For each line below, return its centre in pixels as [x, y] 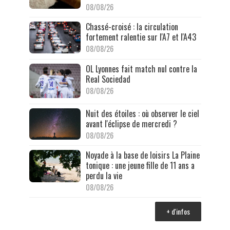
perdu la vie [104, 176]
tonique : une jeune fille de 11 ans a [140, 166]
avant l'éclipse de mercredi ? [131, 123]
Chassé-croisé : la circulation [132, 26]
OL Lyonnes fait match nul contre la [141, 69]
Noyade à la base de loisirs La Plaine [142, 155]
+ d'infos [178, 212]
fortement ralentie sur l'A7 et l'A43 [141, 37]
